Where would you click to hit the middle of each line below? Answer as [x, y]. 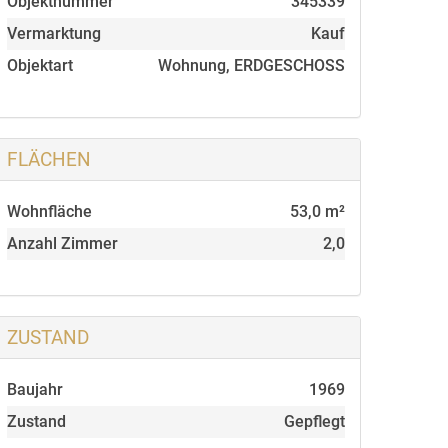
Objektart [40, 65]
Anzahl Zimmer [62, 243]
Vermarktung [54, 33]
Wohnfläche [49, 211]
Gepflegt [314, 421]
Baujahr [35, 389]
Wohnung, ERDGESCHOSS [251, 65]
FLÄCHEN [49, 159]
